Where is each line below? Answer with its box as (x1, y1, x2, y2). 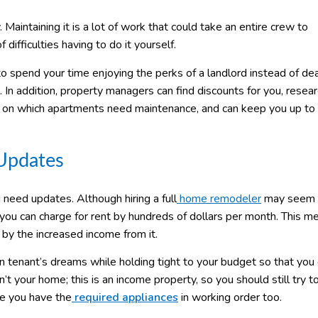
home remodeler (180, 190, 261, 207)
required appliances (72, 289, 178, 305)
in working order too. (178, 289, 282, 305)
